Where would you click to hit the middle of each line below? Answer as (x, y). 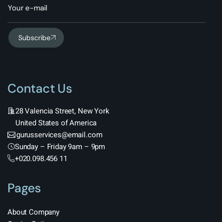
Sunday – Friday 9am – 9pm (60, 147)
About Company (34, 212)
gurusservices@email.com (59, 135)
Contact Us (40, 88)
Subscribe (34, 38)
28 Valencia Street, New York (62, 111)
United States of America (56, 123)
